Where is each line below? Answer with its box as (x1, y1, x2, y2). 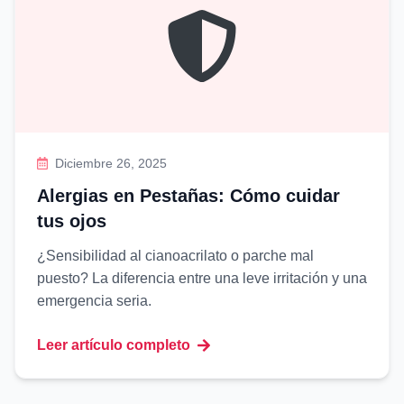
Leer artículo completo (37, 337, 190, 353)
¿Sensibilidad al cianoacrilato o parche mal (37, 248, 314, 263)
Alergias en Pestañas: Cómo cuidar (37, 186, 340, 206)
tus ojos (37, 211, 106, 231)
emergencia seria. (37, 293, 151, 308)
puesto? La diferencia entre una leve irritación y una (37, 271, 367, 286)
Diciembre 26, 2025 (55, 156, 168, 170)
